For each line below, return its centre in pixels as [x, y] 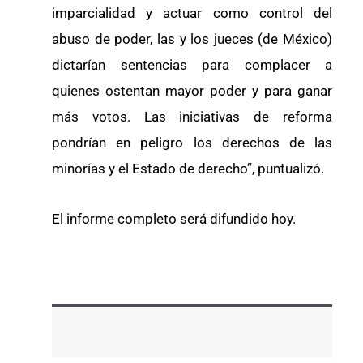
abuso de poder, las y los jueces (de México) [192, 38]
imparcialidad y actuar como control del [192, 13]
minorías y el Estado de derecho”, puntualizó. [188, 168]
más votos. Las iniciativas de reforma [192, 116]
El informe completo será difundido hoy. [174, 218]
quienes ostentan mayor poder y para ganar [192, 90]
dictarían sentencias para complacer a [192, 64]
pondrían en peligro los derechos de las [192, 142]
